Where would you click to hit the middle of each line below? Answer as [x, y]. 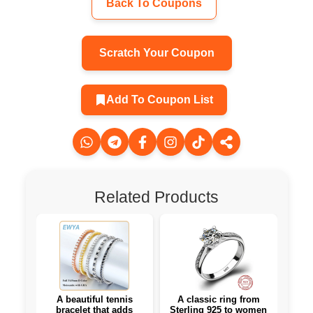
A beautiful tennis [94, 300]
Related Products [156, 197]
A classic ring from [218, 300]
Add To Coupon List [159, 100]
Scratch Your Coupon [156, 53]
